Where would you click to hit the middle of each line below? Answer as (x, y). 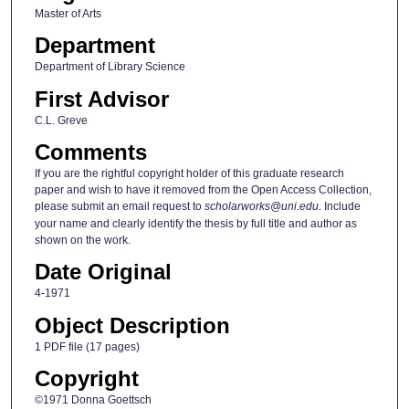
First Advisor (101, 99)
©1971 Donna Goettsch (93, 400)
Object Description (132, 325)
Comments (90, 152)
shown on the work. (82, 240)
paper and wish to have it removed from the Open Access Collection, (203, 189)
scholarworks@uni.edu (261, 206)
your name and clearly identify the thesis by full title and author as (195, 223)
